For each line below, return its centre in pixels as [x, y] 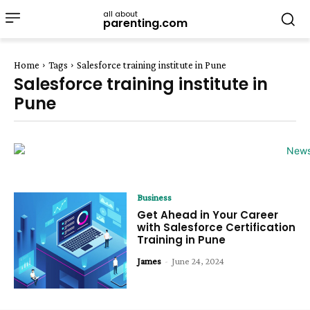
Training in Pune [182, 240]
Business [155, 197]
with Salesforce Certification [217, 227]
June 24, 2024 [198, 261]
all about [120, 13]
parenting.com [145, 23]
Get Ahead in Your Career [208, 215]
